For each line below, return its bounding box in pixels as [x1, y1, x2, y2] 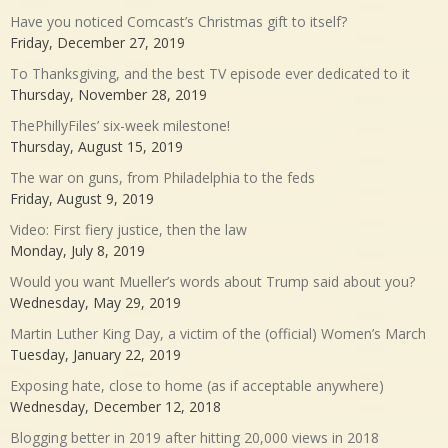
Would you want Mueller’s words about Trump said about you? [10, 272, 415, 292]
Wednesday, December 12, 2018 [10, 397, 221, 417]
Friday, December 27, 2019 [10, 33, 185, 53]
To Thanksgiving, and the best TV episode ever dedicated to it [10, 64, 410, 84]
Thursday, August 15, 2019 [10, 137, 183, 157]
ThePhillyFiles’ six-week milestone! [10, 116, 230, 136]
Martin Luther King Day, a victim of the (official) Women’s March [10, 324, 426, 344]
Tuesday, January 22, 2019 [10, 345, 181, 365]
